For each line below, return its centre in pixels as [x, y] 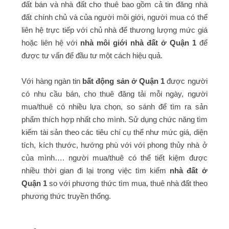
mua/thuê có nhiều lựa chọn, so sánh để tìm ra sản [114, 107]
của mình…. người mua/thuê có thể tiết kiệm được [114, 158]
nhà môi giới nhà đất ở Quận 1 [138, 43]
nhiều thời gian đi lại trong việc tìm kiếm [96, 171]
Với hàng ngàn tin [52, 81]
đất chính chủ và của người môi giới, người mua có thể [114, 17]
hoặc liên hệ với [51, 43]
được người [186, 81]
